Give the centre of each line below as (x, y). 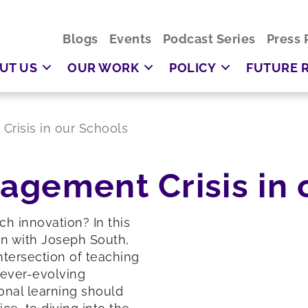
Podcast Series (209, 39)
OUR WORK (103, 67)
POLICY (192, 67)
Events (130, 39)
